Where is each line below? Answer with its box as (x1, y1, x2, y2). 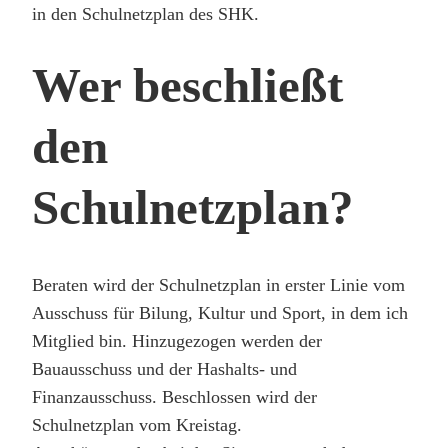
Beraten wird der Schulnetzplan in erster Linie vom (32, 274, 405, 295)
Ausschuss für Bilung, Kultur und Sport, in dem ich (32, 302, 408, 323)
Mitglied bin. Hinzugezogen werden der (32, 330, 322, 351)
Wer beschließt (32, 58, 343, 114)
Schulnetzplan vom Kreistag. (32, 414, 242, 435)
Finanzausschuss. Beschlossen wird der (32, 386, 317, 407)
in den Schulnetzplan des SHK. (32, 4, 259, 25)
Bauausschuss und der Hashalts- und (32, 358, 297, 379)
